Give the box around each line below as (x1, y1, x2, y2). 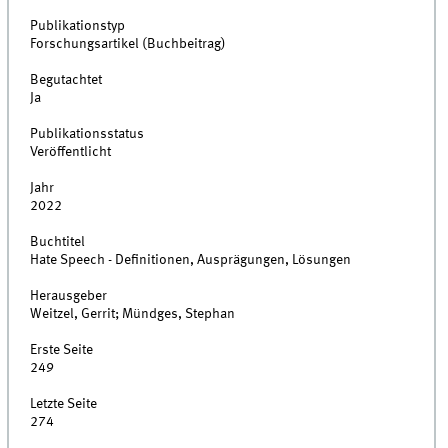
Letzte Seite (30, 397, 98, 412)
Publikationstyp (30, 19, 126, 34)
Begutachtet (30, 73, 103, 88)
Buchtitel (30, 235, 86, 250)
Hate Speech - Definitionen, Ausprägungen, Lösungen (30, 253, 352, 268)
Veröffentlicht (30, 145, 112, 160)
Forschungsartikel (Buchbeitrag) (30, 37, 227, 52)
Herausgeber (30, 289, 108, 304)
